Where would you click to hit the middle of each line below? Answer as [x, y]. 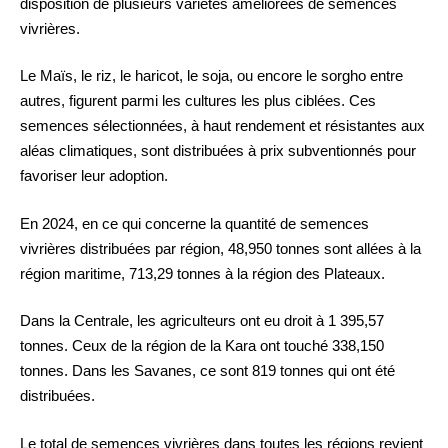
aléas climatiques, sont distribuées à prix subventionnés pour [218, 151]
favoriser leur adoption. [94, 176]
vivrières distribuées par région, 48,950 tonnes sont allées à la [220, 248]
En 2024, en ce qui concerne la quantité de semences [194, 223]
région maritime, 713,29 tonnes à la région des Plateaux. [202, 273]
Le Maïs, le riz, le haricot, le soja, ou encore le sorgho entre [211, 76]
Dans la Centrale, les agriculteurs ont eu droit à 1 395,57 [202, 321]
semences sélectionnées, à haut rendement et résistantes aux [222, 126]
